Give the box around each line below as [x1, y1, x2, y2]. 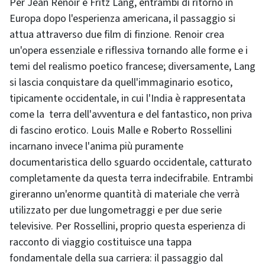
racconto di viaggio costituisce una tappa [9, 235, 192, 250]
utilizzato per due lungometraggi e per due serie [9, 203, 222, 218]
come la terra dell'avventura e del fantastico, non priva [9, 107, 252, 122]
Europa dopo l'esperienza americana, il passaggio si [9, 11, 235, 26]
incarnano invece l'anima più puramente [9, 139, 183, 154]
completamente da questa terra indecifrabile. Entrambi [9, 171, 253, 186]
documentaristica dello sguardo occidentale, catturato [9, 155, 252, 170]
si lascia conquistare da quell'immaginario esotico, [9, 75, 232, 90]
